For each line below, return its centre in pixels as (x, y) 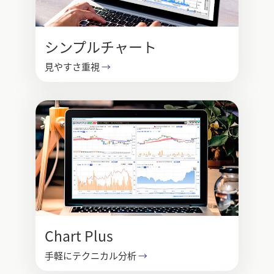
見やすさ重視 (73, 67)
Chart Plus (79, 236)
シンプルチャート (100, 47)
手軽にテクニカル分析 (91, 256)
